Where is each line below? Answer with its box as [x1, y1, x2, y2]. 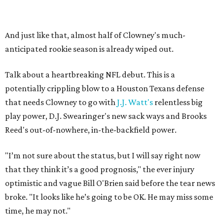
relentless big [153, 97, 203, 108]
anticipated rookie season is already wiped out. [5, 44, 174, 54]
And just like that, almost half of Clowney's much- [5, 30, 185, 40]
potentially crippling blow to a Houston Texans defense [5, 83, 204, 94]
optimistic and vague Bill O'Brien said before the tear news [5, 178, 215, 188]
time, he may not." [5, 206, 71, 216]
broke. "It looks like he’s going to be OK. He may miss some [5, 192, 213, 202]
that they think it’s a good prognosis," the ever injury [5, 164, 194, 175]
